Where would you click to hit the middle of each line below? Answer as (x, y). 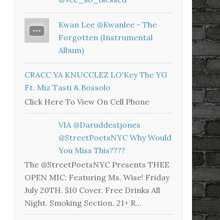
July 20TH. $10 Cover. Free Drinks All (92, 190)
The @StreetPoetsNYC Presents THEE (97, 165)
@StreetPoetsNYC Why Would (115, 137)
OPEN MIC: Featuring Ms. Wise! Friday (97, 178)
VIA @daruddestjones (100, 124)
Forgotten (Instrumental (106, 37)
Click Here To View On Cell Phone (87, 101)
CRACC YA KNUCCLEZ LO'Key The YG (96, 74)
